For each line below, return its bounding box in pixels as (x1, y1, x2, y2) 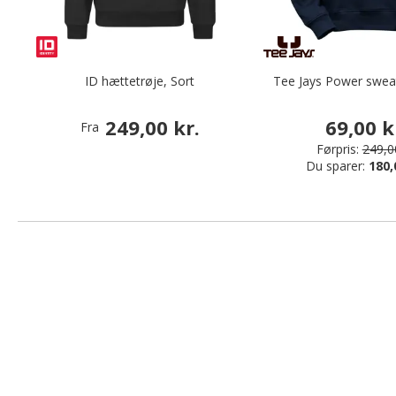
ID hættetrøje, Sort (85, 72, 195, 90)
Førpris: (316, 140, 359, 157)
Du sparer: (306, 156, 369, 174)
